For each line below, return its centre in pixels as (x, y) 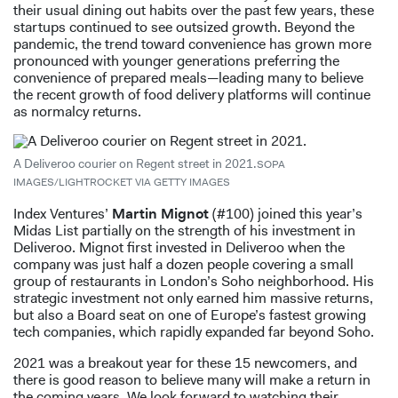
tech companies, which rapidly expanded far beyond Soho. (194, 332)
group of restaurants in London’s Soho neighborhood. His (194, 282)
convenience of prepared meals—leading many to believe (188, 78)
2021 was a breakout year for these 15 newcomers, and (185, 363)
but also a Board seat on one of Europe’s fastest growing (190, 315)
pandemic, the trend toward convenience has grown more (192, 44)
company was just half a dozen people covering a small (183, 265)
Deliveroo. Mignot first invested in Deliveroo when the (179, 248)
